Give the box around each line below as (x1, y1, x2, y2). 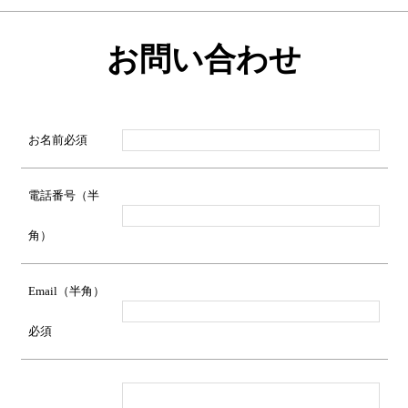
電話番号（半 (27, 188, 99, 202)
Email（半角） (27, 283, 105, 298)
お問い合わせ (107, 41, 301, 77)
